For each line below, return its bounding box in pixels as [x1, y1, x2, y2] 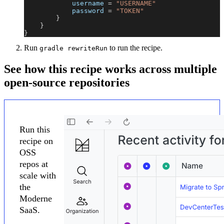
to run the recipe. [107, 43, 162, 52]
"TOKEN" [116, 7, 144, 15]
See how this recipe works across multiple [4, 62, 217, 76]
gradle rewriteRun [39, 44, 107, 52]
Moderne [19, 193, 52, 204]
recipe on [19, 136, 53, 146]
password [24, 7, 108, 15]
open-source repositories [4, 76, 129, 89]
